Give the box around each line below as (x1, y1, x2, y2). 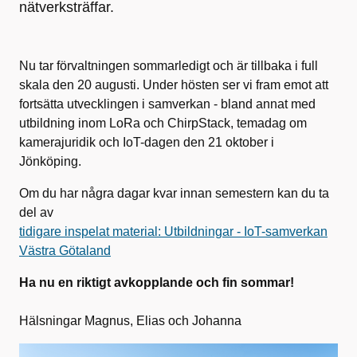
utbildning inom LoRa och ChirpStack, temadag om (19, 116, 307, 130)
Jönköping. (19, 155, 81, 168)
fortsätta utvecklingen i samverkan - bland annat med (19, 97, 316, 111)
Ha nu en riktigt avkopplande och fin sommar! (19, 276, 297, 289)
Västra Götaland (19, 244, 111, 257)
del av (19, 206, 57, 219)
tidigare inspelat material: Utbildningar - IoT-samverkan (19, 225, 328, 238)
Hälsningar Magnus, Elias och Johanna (19, 314, 241, 328)
